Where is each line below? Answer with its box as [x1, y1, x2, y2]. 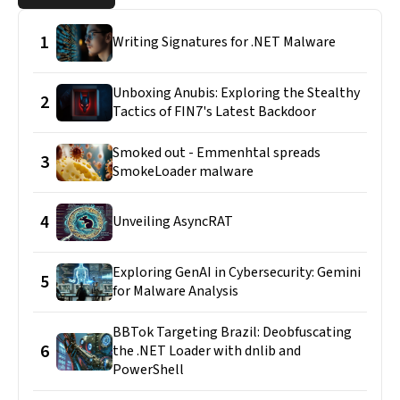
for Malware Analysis [112, 281, 239, 302]
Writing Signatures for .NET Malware [112, 32, 337, 53]
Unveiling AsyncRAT [112, 212, 234, 232]
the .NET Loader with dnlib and [112, 341, 302, 362]
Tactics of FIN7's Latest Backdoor [112, 101, 317, 121]
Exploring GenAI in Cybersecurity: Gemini [112, 262, 362, 283]
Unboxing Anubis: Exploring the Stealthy [112, 82, 361, 103]
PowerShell [112, 360, 185, 380]
